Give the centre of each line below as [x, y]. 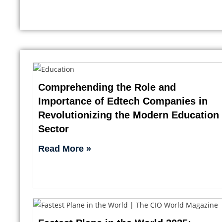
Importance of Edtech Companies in [123, 101]
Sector [53, 129]
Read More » [64, 148]
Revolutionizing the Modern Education [128, 115]
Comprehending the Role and [107, 87]
